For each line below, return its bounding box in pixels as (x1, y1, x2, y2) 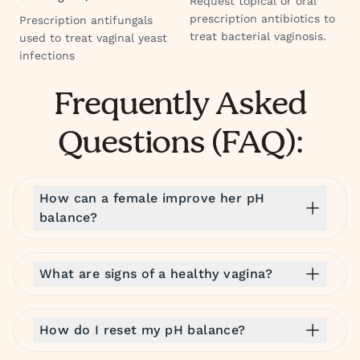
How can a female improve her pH (39, 190, 265, 206)
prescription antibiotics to (190, 12, 335, 25)
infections (19, 49, 75, 62)
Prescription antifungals (19, 14, 153, 27)
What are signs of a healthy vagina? (39, 266, 272, 281)
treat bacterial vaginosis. (190, 30, 326, 43)
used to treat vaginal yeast (19, 31, 167, 44)
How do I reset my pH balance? (39, 322, 246, 337)
